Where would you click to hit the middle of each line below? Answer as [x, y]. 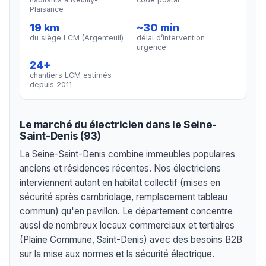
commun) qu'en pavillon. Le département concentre [126, 211]
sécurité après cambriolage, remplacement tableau [123, 197]
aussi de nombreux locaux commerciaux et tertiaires [127, 226]
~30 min [158, 27]
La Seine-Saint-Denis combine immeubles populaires [127, 154]
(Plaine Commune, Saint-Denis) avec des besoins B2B [131, 240]
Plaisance [47, 9]
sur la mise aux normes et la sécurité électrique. [117, 254]
